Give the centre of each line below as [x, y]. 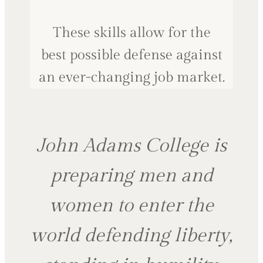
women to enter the [131, 205]
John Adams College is [131, 145]
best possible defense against [131, 55]
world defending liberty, [131, 235]
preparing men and [131, 175]
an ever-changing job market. [131, 77]
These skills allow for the [131, 33]
